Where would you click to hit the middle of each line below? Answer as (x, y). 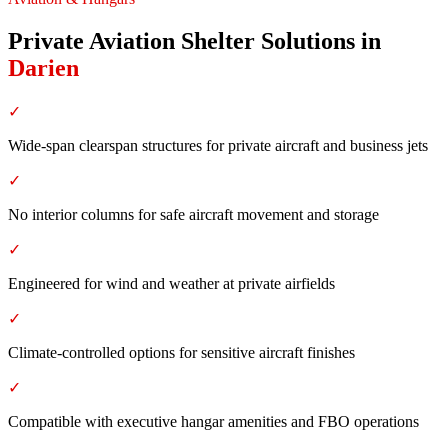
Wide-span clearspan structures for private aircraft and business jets (218, 145)
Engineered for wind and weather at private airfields (171, 283)
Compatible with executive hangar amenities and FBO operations (213, 421)
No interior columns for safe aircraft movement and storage (193, 214)
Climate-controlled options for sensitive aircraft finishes (181, 352)
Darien (43, 67)
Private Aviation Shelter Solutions (181, 40)
